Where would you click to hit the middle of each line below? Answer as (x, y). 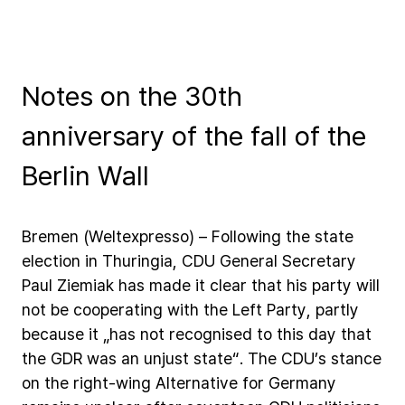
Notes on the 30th (132, 95)
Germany (302, 382)
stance (356, 358)
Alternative (197, 382)
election (51, 260)
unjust (166, 358)
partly (337, 309)
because (53, 334)
